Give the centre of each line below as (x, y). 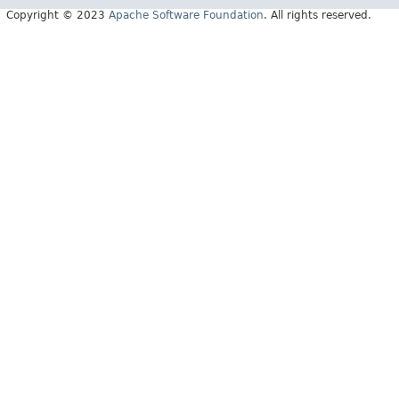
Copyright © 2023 (57, 16)
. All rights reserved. (318, 16)
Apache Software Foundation (186, 16)
